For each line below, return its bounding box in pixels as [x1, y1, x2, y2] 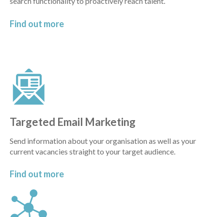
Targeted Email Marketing [10, 115, 136, 128]
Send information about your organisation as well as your [10, 136, 196, 145]
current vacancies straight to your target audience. [10, 146, 175, 156]
